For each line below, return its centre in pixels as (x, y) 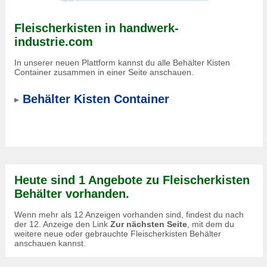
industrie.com (54, 42)
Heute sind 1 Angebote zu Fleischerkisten (132, 180)
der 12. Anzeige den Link (62, 224)
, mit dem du (211, 224)
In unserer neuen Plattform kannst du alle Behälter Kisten (122, 63)
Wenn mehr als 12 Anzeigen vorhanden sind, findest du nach (129, 215)
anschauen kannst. (50, 243)
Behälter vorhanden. (72, 194)
